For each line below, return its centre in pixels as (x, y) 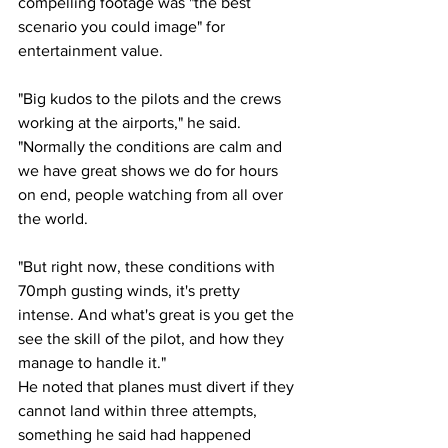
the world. (53, 218)
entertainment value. (90, 50)
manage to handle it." (92, 362)
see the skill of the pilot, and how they (153, 338)
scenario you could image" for (123, 26)
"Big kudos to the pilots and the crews (151, 98)
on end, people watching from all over (152, 194)
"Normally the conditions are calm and (152, 146)
